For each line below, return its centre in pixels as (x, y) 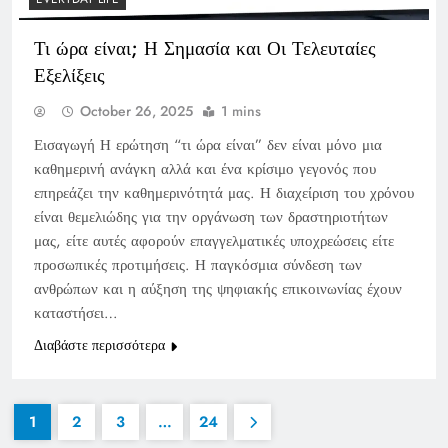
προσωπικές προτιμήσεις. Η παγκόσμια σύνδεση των (198, 264)
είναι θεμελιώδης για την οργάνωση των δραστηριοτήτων (211, 216)
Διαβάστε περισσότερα (99, 344)
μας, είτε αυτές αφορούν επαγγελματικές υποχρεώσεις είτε (214, 240)
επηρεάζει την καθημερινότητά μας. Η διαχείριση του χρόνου (224, 192)
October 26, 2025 (136, 110)
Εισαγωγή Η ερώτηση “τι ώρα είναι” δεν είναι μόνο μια (208, 144)
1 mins (241, 110)
